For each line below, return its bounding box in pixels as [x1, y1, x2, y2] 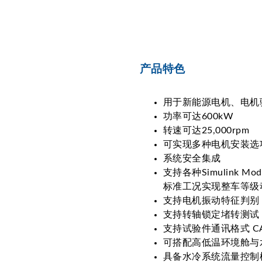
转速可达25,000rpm [163, 125, 250, 135]
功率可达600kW [163, 111, 234, 121]
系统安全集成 [163, 153, 221, 163]
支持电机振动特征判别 [163, 195, 260, 205]
